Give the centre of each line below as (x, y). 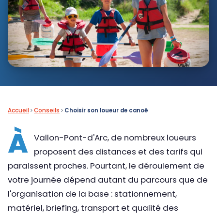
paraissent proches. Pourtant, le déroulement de (106, 165)
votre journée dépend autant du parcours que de (108, 179)
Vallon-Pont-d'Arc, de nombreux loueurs (115, 137)
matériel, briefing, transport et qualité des (93, 208)
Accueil (18, 110)
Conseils (47, 110)
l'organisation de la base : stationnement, (92, 194)
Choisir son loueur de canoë (106, 110)
